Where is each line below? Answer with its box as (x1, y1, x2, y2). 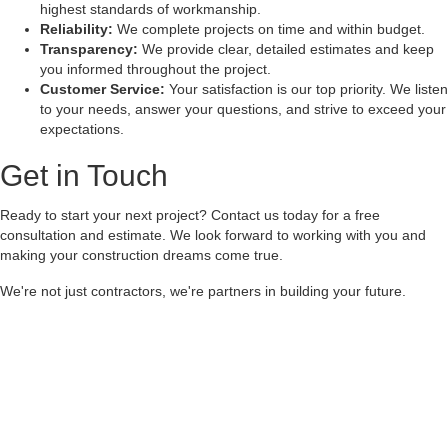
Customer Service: (40, 81, 165, 98)
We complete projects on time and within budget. (113, 21, 425, 38)
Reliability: (40, 21, 113, 38)
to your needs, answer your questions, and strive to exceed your (40, 101, 446, 118)
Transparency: (40, 41, 138, 58)
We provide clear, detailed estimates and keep (138, 41, 434, 58)
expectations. (40, 121, 124, 138)
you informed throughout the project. (40, 61, 271, 78)
